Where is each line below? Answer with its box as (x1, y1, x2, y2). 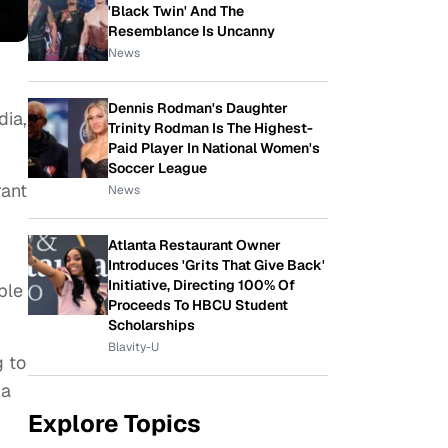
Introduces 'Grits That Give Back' (108, 256, 325, 274)
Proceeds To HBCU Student (108, 296, 288, 314)
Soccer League (108, 159, 207, 177)
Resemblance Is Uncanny (108, 22, 275, 40)
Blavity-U (108, 339, 159, 355)
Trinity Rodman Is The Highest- (108, 119, 313, 137)
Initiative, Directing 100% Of (108, 276, 295, 294)
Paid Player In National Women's (108, 139, 320, 157)
